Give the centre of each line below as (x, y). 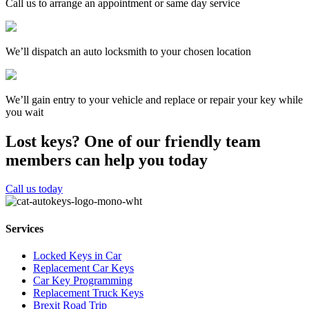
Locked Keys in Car (77, 256)
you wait (24, 112)
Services (24, 228)
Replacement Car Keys (83, 268)
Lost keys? (43, 141)
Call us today (34, 189)
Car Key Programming (83, 280)
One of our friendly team (170, 141)
